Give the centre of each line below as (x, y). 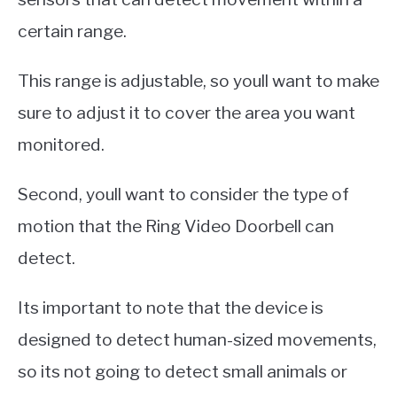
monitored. (61, 144)
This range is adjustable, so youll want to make (198, 80)
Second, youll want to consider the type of (183, 194)
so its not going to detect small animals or (183, 371)
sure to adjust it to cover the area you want (187, 112)
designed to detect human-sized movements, (197, 339)
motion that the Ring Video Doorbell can (176, 226)
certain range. (72, 31)
